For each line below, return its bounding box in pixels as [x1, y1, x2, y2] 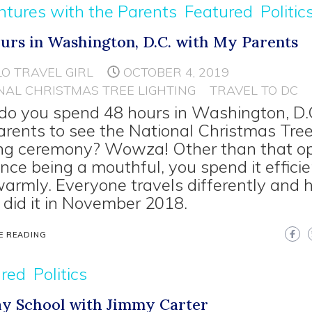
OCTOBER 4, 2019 [123, 63, 230, 80]
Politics [33, 263, 88, 284]
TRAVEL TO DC [210, 81, 299, 98]
